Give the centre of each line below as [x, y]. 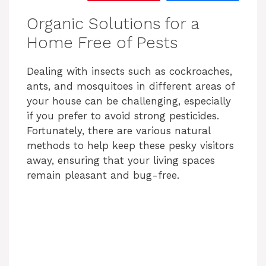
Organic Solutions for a [113, 24]
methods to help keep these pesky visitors [130, 146]
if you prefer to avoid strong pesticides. [123, 116]
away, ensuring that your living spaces [121, 161]
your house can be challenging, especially [129, 101]
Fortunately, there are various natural [118, 131]
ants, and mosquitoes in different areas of [131, 86]
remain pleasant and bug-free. [103, 175]
